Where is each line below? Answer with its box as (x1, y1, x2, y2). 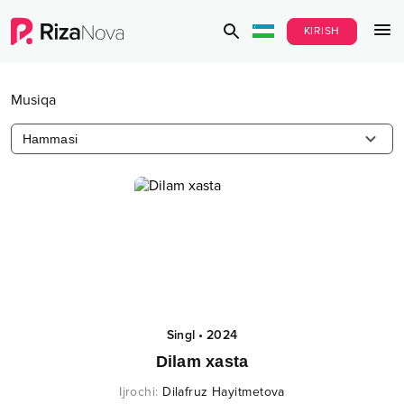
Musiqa (11, 91, 56, 109)
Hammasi (23, 132, 78, 146)
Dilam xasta (155, 353, 249, 371)
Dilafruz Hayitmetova (162, 384, 285, 399)
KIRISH (303, 24, 340, 38)
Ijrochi (119, 384, 156, 399)
